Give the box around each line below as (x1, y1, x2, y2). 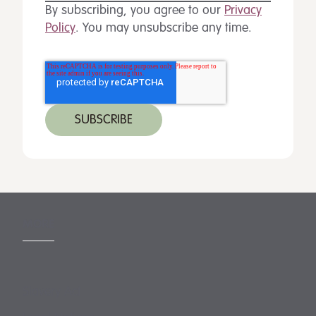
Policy (45, 22, 75, 35)
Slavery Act (23, 286, 81, 298)
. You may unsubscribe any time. (75, 22, 255, 35)
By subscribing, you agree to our (45, 4, 224, 17)
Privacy (224, 4, 262, 17)
